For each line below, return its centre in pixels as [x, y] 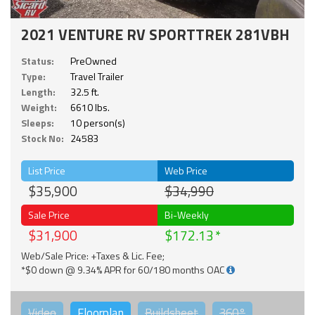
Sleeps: [38, 122]
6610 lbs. [90, 107]
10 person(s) [98, 122]
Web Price [186, 170]
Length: [38, 91]
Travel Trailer [97, 76]
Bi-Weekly [187, 214]
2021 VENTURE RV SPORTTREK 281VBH [155, 34]
